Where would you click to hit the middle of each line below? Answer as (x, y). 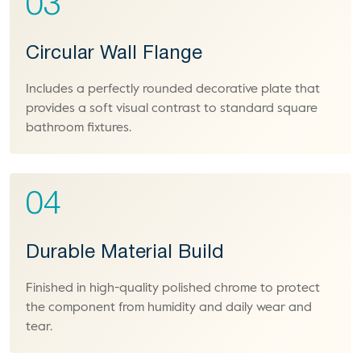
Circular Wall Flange (114, 54)
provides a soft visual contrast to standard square (172, 109)
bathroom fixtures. (79, 128)
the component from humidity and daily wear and (169, 308)
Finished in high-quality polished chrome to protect (173, 288)
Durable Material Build (125, 253)
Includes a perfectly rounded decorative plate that (173, 89)
